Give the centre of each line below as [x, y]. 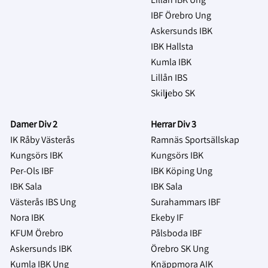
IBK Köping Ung [182, 170]
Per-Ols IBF [32, 170]
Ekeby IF [167, 217]
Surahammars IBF [186, 202]
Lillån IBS [169, 77]
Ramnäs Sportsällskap [195, 139]
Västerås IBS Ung [43, 202]
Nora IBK [27, 217]
